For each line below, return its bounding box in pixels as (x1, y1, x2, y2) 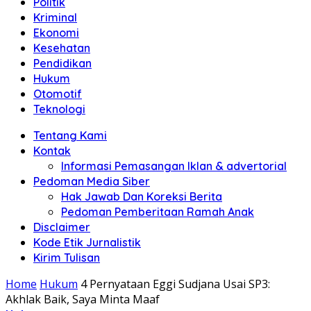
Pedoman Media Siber (33, 174, 150, 188)
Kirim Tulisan (33, 251, 100, 264)
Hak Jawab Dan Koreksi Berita (61, 190, 222, 203)
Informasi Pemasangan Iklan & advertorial (61, 159, 287, 173)
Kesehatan (33, 41, 90, 55)
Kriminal (33, 10, 77, 24)
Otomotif (33, 87, 82, 101)
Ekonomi (33, 26, 79, 40)
